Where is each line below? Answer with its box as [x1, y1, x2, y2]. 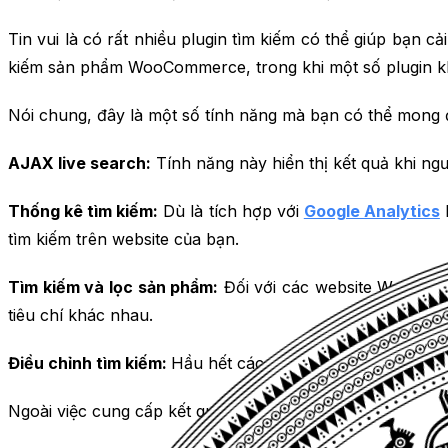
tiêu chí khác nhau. [8, 304, 153, 325]
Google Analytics [303, 200, 440, 221]
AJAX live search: [8, 152, 151, 173]
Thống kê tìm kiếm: [8, 200, 159, 221]
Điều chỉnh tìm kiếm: [8, 352, 171, 373]
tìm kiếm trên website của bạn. [8, 228, 239, 249]
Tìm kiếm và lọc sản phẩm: [8, 276, 219, 297]
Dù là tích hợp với [158, 200, 304, 221]
